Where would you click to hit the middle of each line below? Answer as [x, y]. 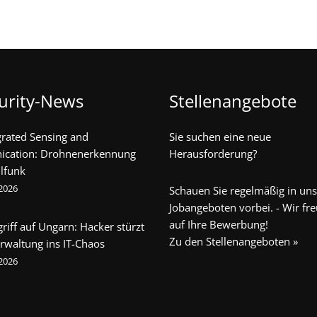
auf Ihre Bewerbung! [219, 224]
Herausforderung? [213, 154]
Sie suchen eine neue [220, 137]
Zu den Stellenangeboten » [234, 241]
